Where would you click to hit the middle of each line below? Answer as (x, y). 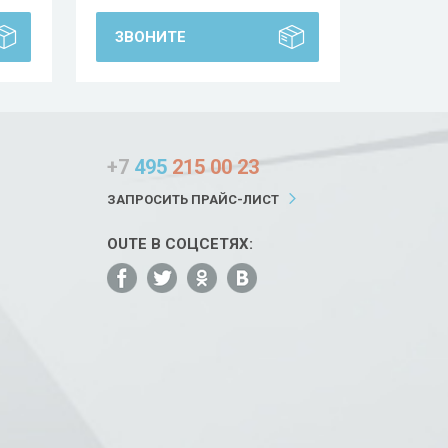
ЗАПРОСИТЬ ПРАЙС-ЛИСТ (193, 199)
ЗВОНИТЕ (150, 37)
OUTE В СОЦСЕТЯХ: (180, 244)
